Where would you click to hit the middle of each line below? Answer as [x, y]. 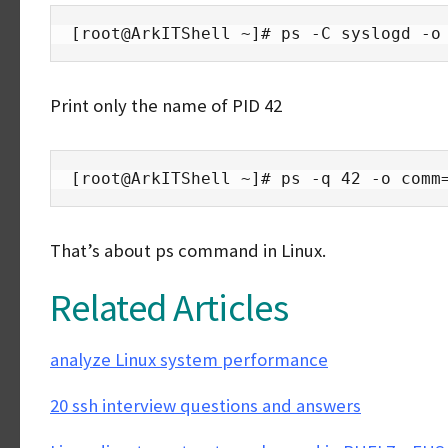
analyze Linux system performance [189, 359]
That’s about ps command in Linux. [190, 250]
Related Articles [169, 307]
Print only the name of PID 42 [166, 105]
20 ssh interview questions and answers [205, 405]
